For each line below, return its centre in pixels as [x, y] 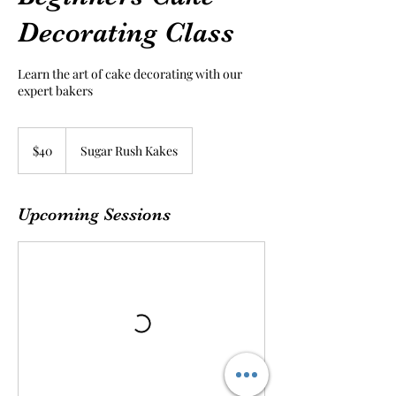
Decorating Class [126, 32]
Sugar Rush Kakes [129, 151]
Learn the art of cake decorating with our [130, 74]
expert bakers [55, 91]
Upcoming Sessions [94, 214]
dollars [32, 152]
